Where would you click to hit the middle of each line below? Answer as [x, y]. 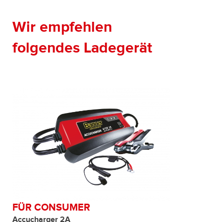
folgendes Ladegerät [82, 48]
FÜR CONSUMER [51, 208]
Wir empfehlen [62, 28]
